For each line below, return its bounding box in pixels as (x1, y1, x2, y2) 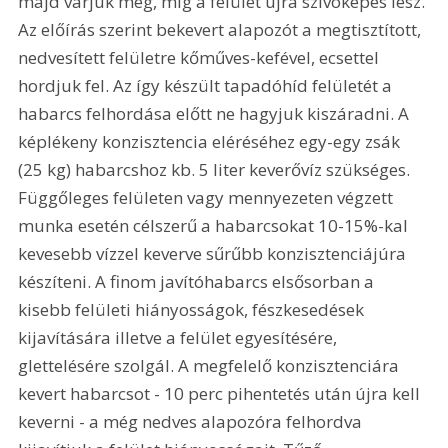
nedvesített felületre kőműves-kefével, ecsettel (18, 45, 384, 69)
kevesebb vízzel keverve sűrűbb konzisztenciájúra (18, 241, 411, 265)
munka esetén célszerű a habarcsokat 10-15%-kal (18, 213, 413, 237)
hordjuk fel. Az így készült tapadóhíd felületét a (18, 73, 397, 97)
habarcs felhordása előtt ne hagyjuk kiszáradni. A (18, 101, 414, 125)
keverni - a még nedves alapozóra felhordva (18, 409, 367, 433)
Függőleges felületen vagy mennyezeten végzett (18, 185, 398, 209)
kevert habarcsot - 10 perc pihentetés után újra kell (18, 381, 425, 405)
